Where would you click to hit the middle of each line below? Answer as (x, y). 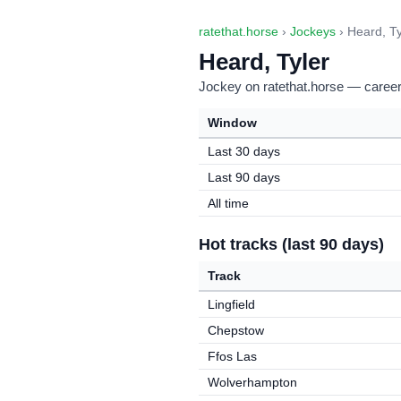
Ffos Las (232, 356)
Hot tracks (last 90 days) (291, 244)
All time (228, 203)
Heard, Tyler (264, 62)
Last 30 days (244, 151)
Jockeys (313, 32)
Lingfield (231, 304)
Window (232, 123)
